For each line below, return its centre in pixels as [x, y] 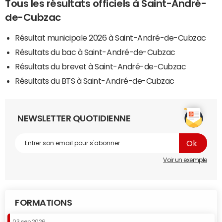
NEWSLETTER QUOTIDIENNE [74, 119]
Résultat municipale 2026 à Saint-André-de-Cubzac [111, 38]
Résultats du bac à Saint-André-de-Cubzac [95, 52]
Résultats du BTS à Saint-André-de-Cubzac [95, 81]
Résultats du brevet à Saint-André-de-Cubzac [101, 67]
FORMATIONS [44, 203]
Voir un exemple [185, 160]
